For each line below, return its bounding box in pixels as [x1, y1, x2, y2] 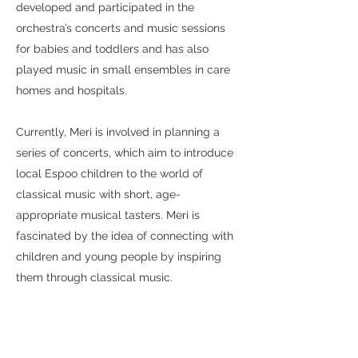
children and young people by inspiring [16, 250, 221, 263]
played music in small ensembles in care [16, 63, 230, 76]
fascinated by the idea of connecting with [16, 229, 233, 242]
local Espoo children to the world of [16, 167, 203, 180]
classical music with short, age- [16, 188, 181, 201]
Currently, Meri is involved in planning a [16, 125, 220, 138]
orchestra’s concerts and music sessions [16, 22, 225, 34]
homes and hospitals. [16, 84, 127, 97]
